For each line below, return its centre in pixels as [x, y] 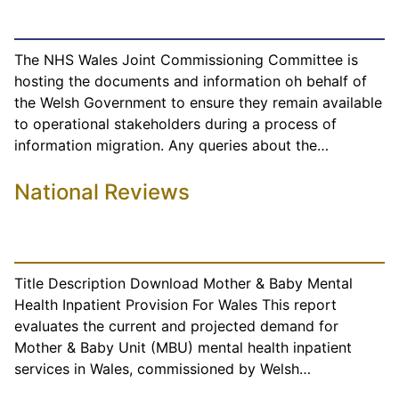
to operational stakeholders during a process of [175, 124]
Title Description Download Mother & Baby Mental [183, 284]
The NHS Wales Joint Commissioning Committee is [186, 60]
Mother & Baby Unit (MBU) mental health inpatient [183, 348]
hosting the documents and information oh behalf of [191, 81]
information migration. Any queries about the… [171, 146]
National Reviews [102, 192]
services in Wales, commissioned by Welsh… [163, 369]
